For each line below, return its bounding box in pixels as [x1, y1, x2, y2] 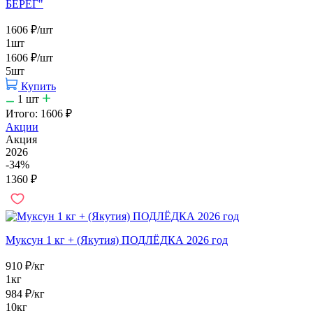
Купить [21, 80, 56, 92]
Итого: [6, 107, 41, 119]
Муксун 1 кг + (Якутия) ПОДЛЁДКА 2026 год [6, 233, 228, 246]
